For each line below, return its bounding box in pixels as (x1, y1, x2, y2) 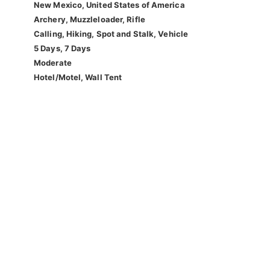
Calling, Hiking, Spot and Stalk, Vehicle (34, 29, 188, 39)
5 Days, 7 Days (34, 43, 91, 54)
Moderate (34, 58, 72, 68)
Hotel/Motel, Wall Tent (34, 72, 122, 83)
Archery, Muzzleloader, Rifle (34, 14, 145, 25)
